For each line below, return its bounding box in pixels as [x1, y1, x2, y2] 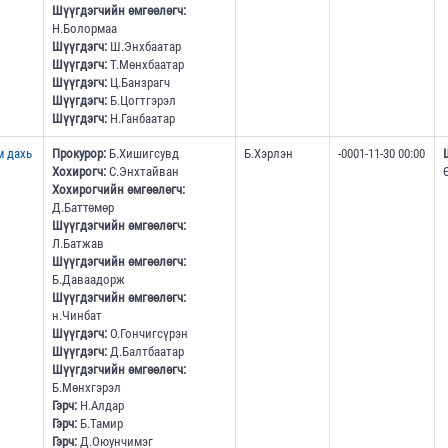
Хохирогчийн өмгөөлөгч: [51, 182, 185, 198]
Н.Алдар [76, 398, 124, 414]
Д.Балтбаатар [106, 344, 184, 360]
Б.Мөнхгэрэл [51, 380, 121, 396]
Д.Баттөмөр [51, 200, 114, 216]
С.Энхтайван [105, 164, 179, 180]
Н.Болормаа [51, 21, 117, 37]
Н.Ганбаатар [106, 111, 175, 127]
